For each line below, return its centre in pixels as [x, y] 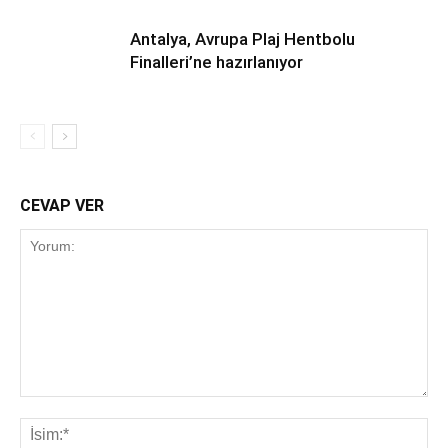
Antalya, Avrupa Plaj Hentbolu [242, 39]
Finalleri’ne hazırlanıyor [216, 62]
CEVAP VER [62, 205]
